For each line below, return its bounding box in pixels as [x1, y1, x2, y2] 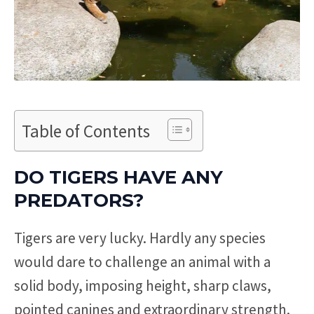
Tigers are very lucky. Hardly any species [14, 228, 266, 247]
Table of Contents [22, 119, 150, 142]
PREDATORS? [14, 189, 144, 212]
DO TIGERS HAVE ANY [14, 165, 223, 189]
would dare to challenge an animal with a [14, 252, 271, 271]
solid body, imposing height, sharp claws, [14, 275, 271, 295]
